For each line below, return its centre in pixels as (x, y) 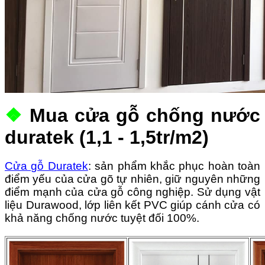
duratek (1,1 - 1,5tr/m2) (107, 138)
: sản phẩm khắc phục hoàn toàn (174, 166)
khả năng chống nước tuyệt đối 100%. (102, 218)
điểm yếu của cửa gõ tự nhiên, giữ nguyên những (132, 179)
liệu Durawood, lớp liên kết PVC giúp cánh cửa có (132, 205)
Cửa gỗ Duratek (46, 166)
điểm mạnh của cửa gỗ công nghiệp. (101, 192)
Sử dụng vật (229, 192)
